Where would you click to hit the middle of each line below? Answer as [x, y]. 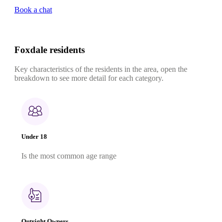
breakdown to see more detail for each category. [89, 78]
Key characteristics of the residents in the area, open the [101, 69]
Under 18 [34, 137]
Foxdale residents [50, 50]
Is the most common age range [69, 156]
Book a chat [33, 10]
